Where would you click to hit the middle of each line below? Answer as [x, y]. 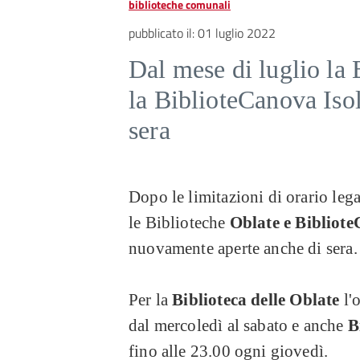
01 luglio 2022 [237, 33]
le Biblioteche [179, 223]
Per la [151, 300]
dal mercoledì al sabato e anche [238, 325]
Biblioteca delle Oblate [256, 300]
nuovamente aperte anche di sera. [243, 248]
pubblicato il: [163, 33]
